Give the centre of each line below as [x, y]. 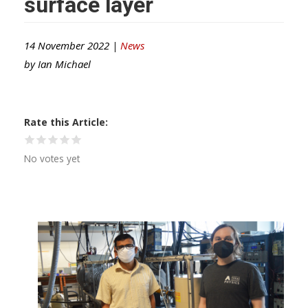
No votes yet [52, 158]
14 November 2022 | [72, 45]
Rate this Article [65, 122]
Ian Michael [64, 64]
